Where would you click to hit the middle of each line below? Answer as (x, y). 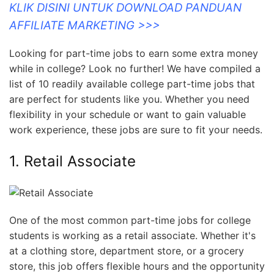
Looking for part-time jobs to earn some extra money (134, 54)
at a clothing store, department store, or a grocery (127, 251)
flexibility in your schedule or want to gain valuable (128, 115)
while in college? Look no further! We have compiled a (135, 69)
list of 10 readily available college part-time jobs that (132, 84)
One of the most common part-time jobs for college (130, 220)
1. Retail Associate (72, 161)
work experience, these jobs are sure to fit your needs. (136, 130)
